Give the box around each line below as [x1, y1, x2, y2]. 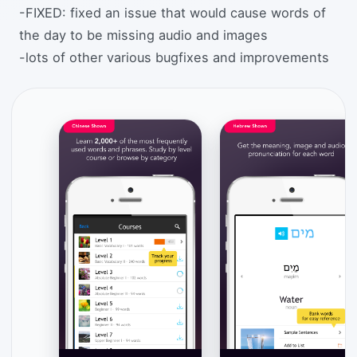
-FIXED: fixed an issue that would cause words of [19, 4, 326, 21]
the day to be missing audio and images [19, 26, 268, 43]
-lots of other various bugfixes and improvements [19, 49, 329, 65]
